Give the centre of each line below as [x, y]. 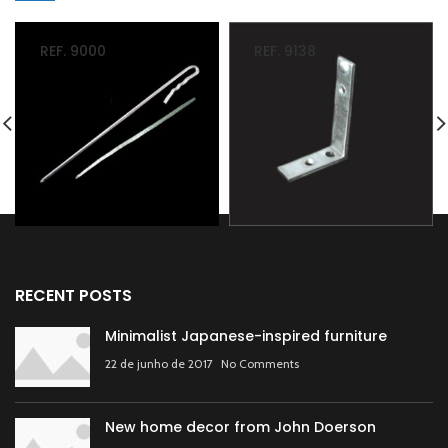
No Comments [260, 363]
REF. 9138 [285, 50]
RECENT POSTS [73, 295]
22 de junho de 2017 [159, 363]
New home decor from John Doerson [240, 426]
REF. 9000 [73, 50]
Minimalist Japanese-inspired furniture [246, 335]
